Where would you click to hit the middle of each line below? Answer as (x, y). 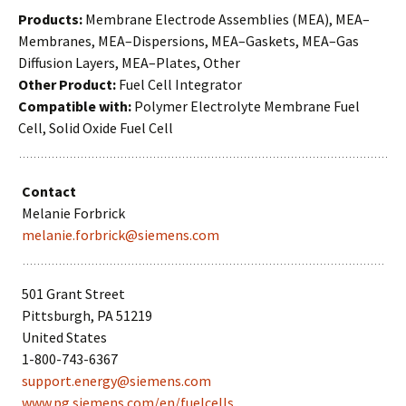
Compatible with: (76, 106)
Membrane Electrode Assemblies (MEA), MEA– (227, 19)
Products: (52, 19)
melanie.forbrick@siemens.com (121, 235)
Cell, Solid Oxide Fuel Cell (96, 128)
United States (65, 337)
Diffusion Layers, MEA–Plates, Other (129, 63)
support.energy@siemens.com (117, 381)
